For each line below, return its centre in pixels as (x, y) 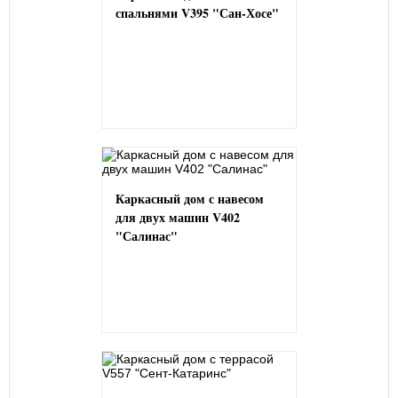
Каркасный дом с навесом (190, 199)
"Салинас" (147, 236)
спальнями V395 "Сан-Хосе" (197, 13)
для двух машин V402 (178, 217)
